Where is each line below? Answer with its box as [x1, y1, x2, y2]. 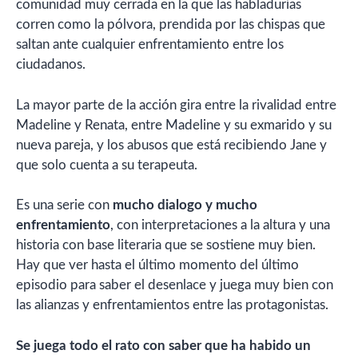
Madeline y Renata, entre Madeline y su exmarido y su [16, 117, 332, 132]
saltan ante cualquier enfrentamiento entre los [16, 38, 284, 51]
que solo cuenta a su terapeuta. [16, 157, 197, 172]
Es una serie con [16, 198, 113, 212]
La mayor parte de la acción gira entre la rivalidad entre [16, 97, 336, 112]
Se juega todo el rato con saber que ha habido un [16, 338, 311, 352]
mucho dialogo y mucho [113, 198, 257, 212]
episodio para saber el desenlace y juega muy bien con [16, 278, 333, 292]
